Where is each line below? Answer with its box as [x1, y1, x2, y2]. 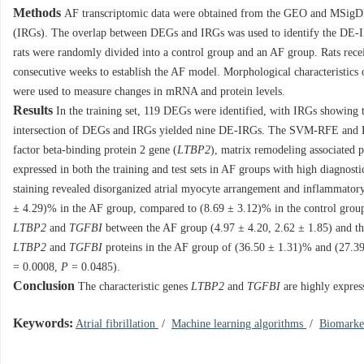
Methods [13, 6, 61, 21]
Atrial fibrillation [76, 318, 158, 331]
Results [13, 103, 53, 119]
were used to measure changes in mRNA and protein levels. [13, 85, 285, 98]
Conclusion [13, 279, 75, 294]
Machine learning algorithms [171, 318, 306, 331]
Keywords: [13, 316, 73, 331]
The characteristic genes [78, 280, 191, 293]
